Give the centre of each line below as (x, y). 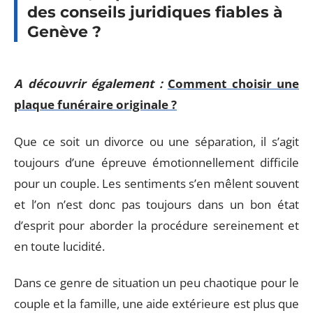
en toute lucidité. (59, 246)
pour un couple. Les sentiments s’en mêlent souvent (156, 183)
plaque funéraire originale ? (95, 104)
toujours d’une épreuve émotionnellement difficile (156, 162)
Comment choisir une (233, 83)
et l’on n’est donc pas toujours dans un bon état (156, 204)
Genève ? (64, 32)
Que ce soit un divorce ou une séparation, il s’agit (156, 141)
